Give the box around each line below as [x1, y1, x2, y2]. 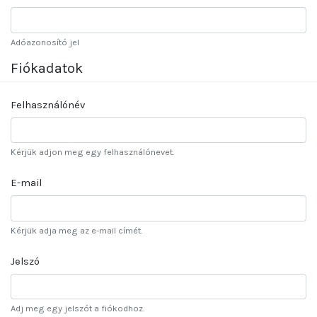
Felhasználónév [11, 98, 85, 112]
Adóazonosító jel [11, 36, 79, 47]
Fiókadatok [11, 59, 83, 76]
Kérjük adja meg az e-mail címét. [11, 224, 142, 236]
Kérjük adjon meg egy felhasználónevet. [11, 146, 174, 158]
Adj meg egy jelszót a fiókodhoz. [11, 302, 144, 313]
